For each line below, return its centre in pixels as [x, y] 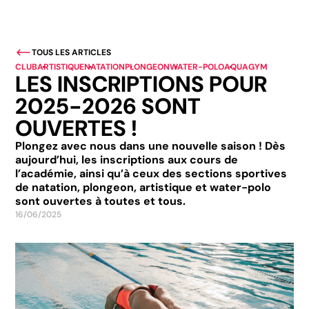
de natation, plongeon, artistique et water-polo [143, 187]
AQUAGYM [246, 67]
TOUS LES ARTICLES [72, 52]
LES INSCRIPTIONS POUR [141, 84]
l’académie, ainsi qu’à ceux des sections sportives [151, 173]
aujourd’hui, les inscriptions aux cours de [127, 160]
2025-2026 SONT [108, 106]
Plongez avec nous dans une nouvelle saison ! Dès [151, 146]
